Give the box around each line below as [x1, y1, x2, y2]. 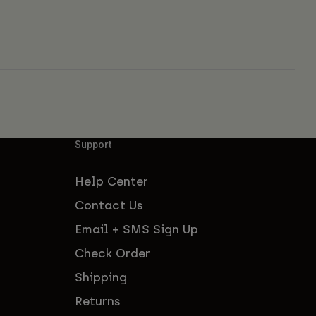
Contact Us [75, 197, 143, 212]
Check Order [75, 245, 150, 260]
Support [75, 138, 111, 150]
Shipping [75, 269, 127, 284]
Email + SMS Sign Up [75, 221, 198, 236]
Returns [75, 293, 121, 308]
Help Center [75, 174, 148, 188]
